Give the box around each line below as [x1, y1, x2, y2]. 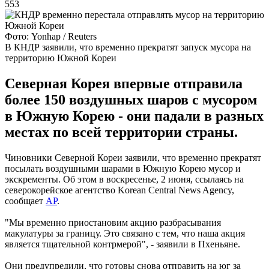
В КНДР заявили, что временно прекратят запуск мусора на [5, 41, 251, 52]
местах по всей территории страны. [5, 124, 238, 140]
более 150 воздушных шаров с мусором [5, 91, 257, 107]
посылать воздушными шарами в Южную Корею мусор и [5, 163, 241, 174]
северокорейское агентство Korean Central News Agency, [5, 184, 234, 195]
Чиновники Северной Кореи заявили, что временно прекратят [5, 152, 261, 163]
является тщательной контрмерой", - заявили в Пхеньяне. [5, 238, 240, 249]
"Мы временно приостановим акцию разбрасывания [5, 217, 221, 228]
